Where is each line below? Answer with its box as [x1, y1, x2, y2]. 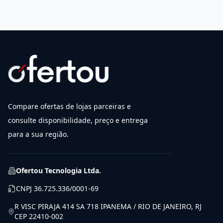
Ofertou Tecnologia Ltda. [16, 166, 101, 175]
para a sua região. [8, 129, 69, 139]
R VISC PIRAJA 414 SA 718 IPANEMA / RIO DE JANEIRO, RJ [14, 202, 202, 211]
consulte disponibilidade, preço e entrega [8, 115, 148, 125]
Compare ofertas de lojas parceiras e [8, 102, 131, 111]
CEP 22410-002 [14, 212, 64, 221]
